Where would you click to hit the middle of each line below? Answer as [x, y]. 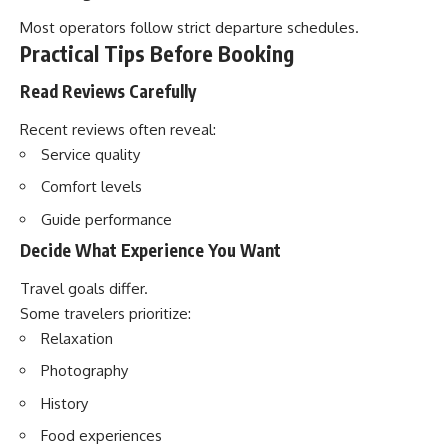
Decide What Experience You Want [150, 250]
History [64, 403]
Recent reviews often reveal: [118, 129]
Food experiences [101, 435]
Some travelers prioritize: [105, 313]
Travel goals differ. [84, 288]
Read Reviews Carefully [108, 91]
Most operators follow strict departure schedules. [189, 27]
